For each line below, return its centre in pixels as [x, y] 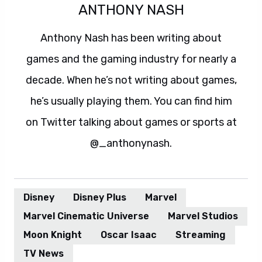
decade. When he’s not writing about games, [131, 80]
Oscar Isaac [129, 235]
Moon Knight [53, 235]
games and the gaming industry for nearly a [131, 59]
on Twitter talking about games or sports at [131, 122]
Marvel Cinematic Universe [86, 216]
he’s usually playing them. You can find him [131, 101]
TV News [44, 254]
